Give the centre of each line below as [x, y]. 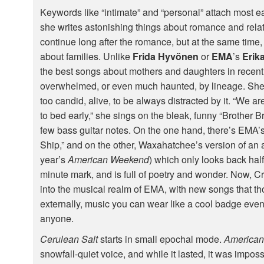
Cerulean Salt [69, 239]
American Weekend [109, 160]
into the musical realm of [92, 189]
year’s [54, 160]
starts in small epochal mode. [161, 239]
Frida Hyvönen [166, 57]
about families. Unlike [87, 57]
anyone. [57, 219]
